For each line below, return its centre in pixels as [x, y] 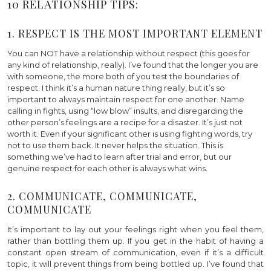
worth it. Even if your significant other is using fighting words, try [130, 134]
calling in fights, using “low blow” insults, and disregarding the [125, 111]
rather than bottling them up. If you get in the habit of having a [135, 241]
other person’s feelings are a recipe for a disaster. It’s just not [125, 122]
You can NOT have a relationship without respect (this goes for [129, 54]
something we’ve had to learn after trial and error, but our [119, 157]
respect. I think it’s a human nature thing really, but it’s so [116, 88]
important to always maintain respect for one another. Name [126, 100]
